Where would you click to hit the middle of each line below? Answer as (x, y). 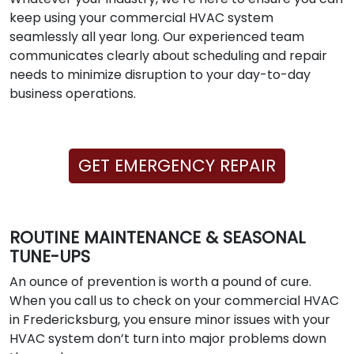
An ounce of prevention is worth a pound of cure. (160, 281)
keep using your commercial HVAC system (141, 17)
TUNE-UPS (50, 256)
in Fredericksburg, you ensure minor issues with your (170, 319)
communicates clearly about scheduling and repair (168, 55)
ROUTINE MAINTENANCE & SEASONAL (158, 237)
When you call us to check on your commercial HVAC (174, 300)
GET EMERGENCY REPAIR (177, 165)
